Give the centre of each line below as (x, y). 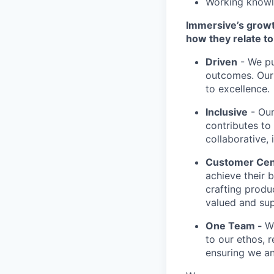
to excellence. (238, 89)
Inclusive (227, 112)
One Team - (235, 226)
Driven (221, 62)
